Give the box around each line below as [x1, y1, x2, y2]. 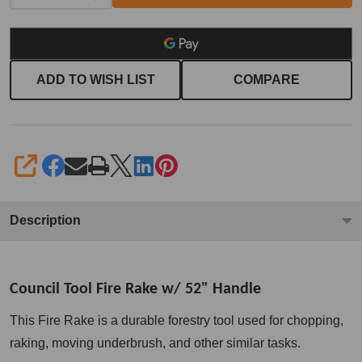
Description [10, 213, 81, 228]
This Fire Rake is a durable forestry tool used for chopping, [10, 314, 343, 328]
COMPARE [234, 73, 300, 87]
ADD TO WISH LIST [36, 73, 155, 87]
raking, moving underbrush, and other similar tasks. [10, 336, 301, 351]
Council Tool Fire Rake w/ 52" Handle [10, 281, 261, 298]
